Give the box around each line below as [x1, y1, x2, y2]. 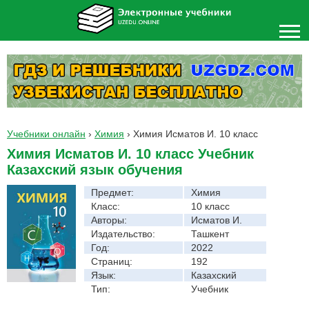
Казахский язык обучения [7, 161, 183, 177]
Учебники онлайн [7, 128, 86, 139]
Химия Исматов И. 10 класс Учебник [7, 146, 254, 161]
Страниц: [91, 255, 132, 267]
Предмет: [91, 186, 134, 198]
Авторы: [91, 214, 127, 226]
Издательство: [91, 228, 155, 239]
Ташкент [191, 228, 229, 239]
